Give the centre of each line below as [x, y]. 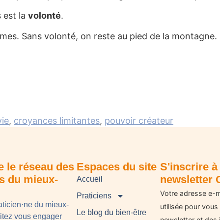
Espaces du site [117, 166]
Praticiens [94, 195]
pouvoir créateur [139, 121]
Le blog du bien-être [112, 212]
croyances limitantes [57, 121]
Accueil [90, 179]
